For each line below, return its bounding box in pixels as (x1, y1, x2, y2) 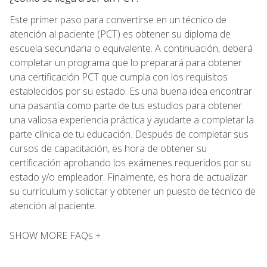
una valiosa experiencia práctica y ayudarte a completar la (10, 113, 254, 126)
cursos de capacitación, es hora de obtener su (10, 141, 207, 155)
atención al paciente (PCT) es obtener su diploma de (10, 27, 231, 41)
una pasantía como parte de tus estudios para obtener (10, 98, 242, 112)
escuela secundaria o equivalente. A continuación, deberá (10, 41, 253, 55)
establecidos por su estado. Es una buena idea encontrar (10, 84, 252, 98)
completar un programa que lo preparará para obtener (10, 55, 242, 69)
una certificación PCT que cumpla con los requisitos (10, 70, 228, 83)
